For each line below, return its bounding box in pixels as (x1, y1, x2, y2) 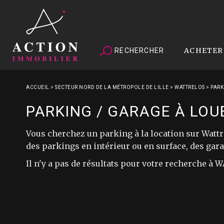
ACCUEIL (26, 84, 49, 90)
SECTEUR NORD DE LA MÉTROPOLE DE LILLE (55, 84, 169, 90)
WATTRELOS (174, 84, 205, 90)
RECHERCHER (112, 46, 164, 54)
